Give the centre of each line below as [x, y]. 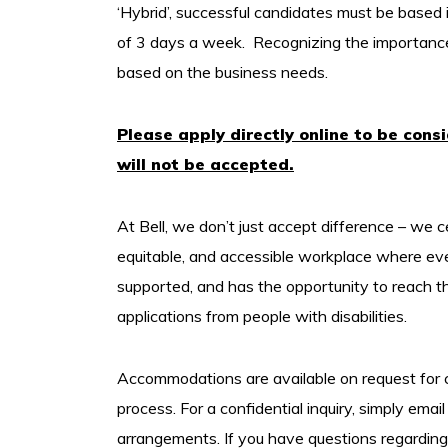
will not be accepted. [205, 164]
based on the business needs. [222, 72]
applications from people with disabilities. [262, 316]
